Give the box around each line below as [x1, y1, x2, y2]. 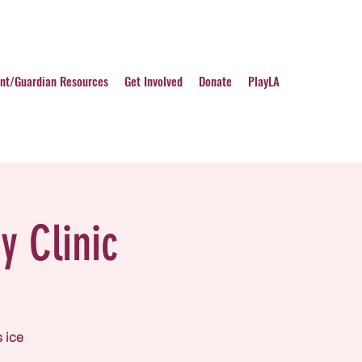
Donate [199, 72, 232, 90]
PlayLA [248, 72, 280, 90]
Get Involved [124, 72, 183, 90]
